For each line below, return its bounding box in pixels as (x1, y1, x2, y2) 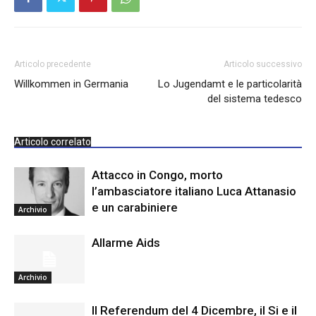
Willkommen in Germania (14, 78, 128, 90)
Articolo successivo (224, 59, 302, 69)
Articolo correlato (14, 136, 91, 147)
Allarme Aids (92, 236, 160, 250)
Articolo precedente (14, 59, 91, 69)
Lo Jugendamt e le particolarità (158, 78, 302, 90)
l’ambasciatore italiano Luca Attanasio (92, 184, 296, 198)
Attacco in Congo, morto (92, 168, 223, 182)
